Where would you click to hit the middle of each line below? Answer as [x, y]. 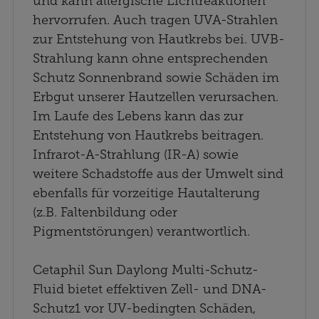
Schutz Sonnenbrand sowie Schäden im [156, 77]
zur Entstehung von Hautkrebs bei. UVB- [159, 39]
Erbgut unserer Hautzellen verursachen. [156, 96]
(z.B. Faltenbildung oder [105, 212]
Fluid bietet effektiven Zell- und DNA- [150, 289]
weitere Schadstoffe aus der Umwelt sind [158, 173]
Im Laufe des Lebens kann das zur [138, 116]
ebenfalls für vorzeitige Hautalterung [146, 193]
